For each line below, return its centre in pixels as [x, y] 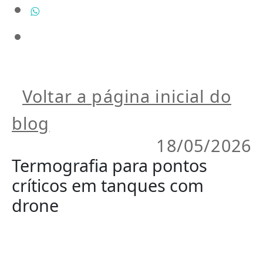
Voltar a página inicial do [127, 96]
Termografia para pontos [109, 166]
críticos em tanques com [108, 186]
